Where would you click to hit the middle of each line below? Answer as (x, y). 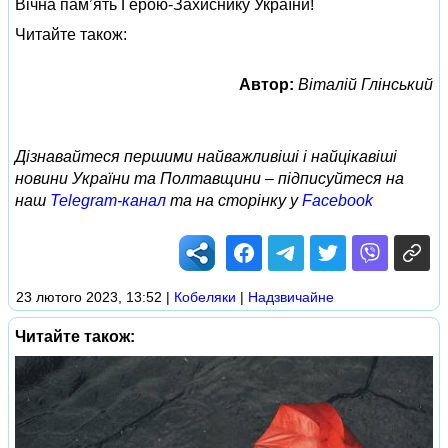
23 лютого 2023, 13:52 (89, 297)
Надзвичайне (291, 297)
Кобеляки (205, 297)
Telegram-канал (108, 201)
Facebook (337, 201)
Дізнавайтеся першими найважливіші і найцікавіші (206, 157)
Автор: (266, 85)
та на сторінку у (234, 201)
